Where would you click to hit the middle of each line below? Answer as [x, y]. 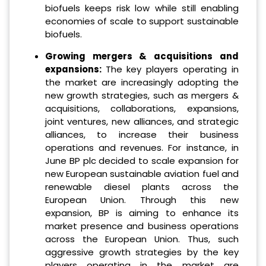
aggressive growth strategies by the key [142, 252]
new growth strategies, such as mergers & [142, 95]
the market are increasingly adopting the [142, 82]
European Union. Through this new [142, 199]
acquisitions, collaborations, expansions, [142, 108]
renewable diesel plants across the [142, 186]
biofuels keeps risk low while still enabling [142, 8]
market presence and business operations [142, 226]
